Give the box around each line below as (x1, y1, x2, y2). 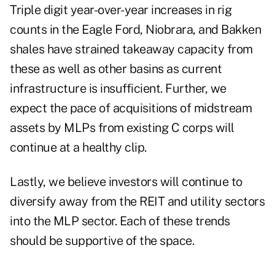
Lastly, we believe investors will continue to (10, 174, 242, 190)
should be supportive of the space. (10, 233, 194, 249)
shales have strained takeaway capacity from (10, 42, 253, 57)
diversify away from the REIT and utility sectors (10, 194, 265, 209)
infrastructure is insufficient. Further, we (10, 81, 227, 96)
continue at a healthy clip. (10, 140, 147, 155)
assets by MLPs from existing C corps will (10, 120, 234, 136)
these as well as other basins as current (10, 61, 222, 77)
